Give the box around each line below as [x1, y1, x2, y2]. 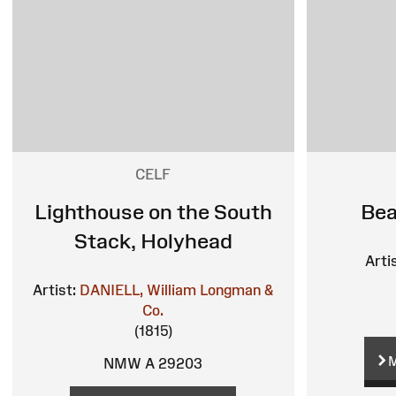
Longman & [200, 282, 274, 299]
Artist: [33, 282, 77, 299]
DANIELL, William [80, 282, 197, 299]
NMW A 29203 [103, 355, 203, 372]
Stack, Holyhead [73, 229, 232, 254]
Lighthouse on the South [34, 200, 272, 225]
